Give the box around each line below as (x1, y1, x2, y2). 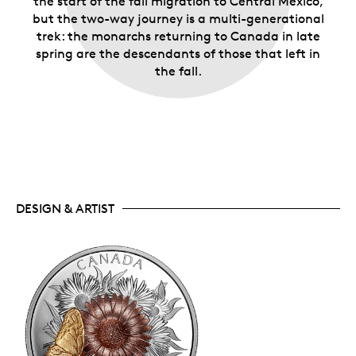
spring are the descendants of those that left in (36, 46, 320, 62)
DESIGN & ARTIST (16, 200, 114, 216)
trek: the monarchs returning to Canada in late (36, 29, 320, 44)
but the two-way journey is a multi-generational (32, 11, 324, 27)
